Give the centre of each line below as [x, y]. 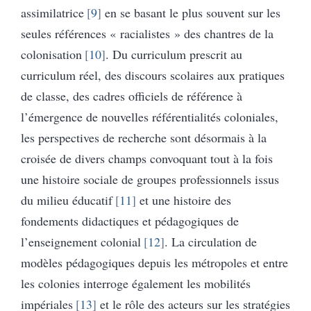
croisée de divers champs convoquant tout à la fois [147, 158]
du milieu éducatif [67, 200]
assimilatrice [52, 12]
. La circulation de [210, 241]
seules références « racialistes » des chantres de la [147, 33]
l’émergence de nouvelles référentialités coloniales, [150, 116]
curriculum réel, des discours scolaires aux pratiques [153, 75]
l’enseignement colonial [81, 241]
